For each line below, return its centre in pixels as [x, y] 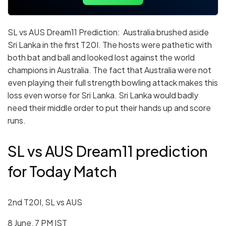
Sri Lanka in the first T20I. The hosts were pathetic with [110, 44]
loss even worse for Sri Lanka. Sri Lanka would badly [103, 95]
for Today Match [62, 171]
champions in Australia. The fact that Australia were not [109, 70]
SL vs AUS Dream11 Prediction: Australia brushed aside [108, 32]
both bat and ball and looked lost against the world [101, 57]
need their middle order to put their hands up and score [109, 107]
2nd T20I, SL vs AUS [45, 202]
